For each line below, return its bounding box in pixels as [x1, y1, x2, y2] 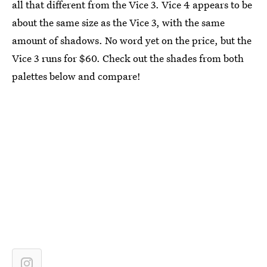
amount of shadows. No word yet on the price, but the [12, 33, 252, 47]
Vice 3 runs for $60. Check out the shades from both [12, 51, 244, 65]
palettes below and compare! [12, 69, 141, 83]
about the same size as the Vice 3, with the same [12, 15, 225, 29]
